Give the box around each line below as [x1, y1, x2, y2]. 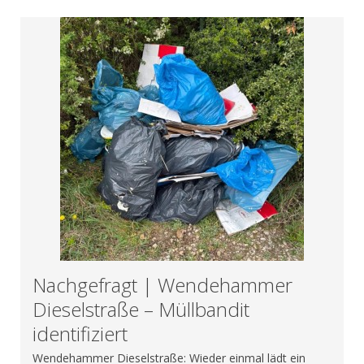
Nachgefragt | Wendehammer [32, 271, 292, 298]
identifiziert [32, 319, 128, 347]
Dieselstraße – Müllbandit [32, 295, 249, 323]
